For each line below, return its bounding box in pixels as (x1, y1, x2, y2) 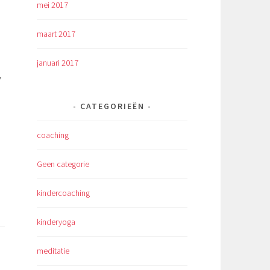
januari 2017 (37, 57, 78, 69)
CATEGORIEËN (80, 101, 145, 112)
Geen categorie (37, 159, 89, 170)
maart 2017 (37, 28, 75, 40)
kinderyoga (37, 216, 75, 228)
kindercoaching (37, 187, 90, 199)
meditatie (37, 245, 69, 257)
